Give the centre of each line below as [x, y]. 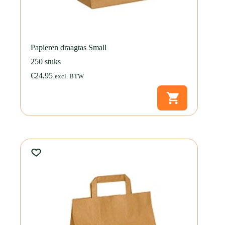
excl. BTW [69, 76]
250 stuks [46, 61]
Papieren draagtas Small [69, 47]
